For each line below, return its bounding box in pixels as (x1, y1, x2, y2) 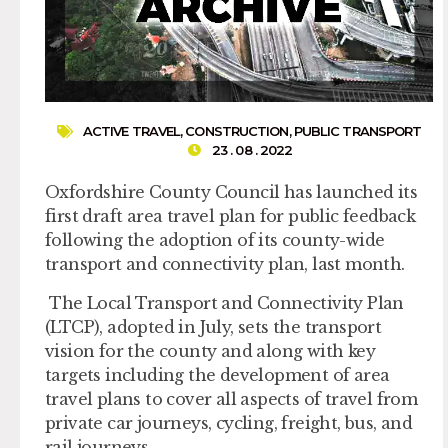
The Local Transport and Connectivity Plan (45, 292, 404, 313)
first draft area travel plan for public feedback (45, 206, 416, 227)
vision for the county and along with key (45, 340, 375, 361)
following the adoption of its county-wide (45, 230, 385, 251)
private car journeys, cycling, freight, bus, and (45, 412, 413, 433)
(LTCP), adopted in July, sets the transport (45, 316, 382, 337)
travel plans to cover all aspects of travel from (45, 388, 418, 409)
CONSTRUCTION (185, 123, 289, 140)
